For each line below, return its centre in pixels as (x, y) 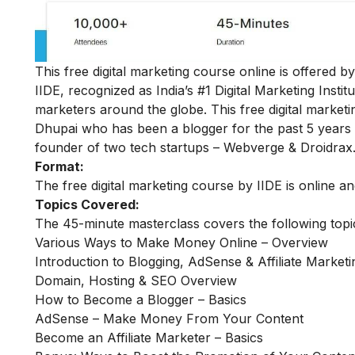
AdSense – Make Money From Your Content (169, 319)
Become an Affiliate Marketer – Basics (149, 338)
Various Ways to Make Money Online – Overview (181, 243)
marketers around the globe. (123, 110)
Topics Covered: (87, 205)
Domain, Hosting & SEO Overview (136, 281)
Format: (59, 167)
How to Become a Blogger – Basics (141, 300)
